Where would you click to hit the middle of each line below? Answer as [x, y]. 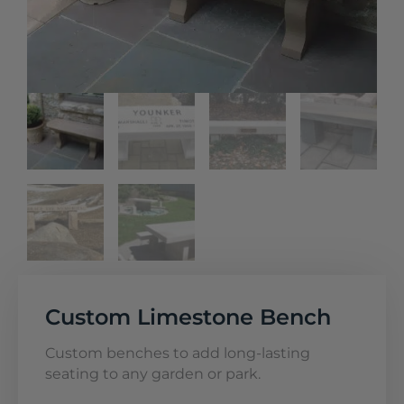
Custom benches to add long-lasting [178, 353]
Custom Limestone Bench [188, 317]
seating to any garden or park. [153, 373]
